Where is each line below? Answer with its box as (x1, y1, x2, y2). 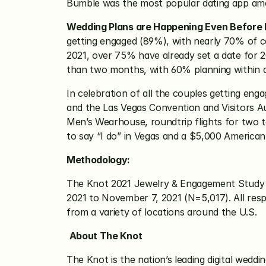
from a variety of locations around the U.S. (66, 206, 257, 218)
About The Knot (69, 230, 142, 242)
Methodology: (66, 154, 131, 166)
